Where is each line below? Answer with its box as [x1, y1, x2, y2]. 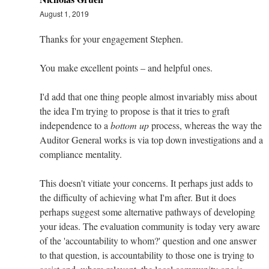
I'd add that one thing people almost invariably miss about [40, 89, 257, 103]
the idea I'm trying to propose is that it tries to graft [40, 104, 229, 117]
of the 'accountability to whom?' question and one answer [40, 234, 256, 247]
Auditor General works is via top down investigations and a [40, 133, 263, 146]
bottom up [110, 118, 149, 131]
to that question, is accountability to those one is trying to [40, 248, 254, 261]
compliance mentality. [40, 147, 122, 160]
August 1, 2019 [40, 8, 89, 19]
